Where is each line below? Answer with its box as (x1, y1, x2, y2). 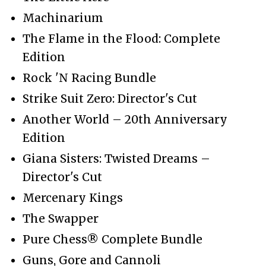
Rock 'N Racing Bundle (23, 70, 156, 85)
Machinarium (23, 10, 103, 25)
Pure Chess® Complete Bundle (23, 232, 202, 246)
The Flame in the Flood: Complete (23, 31, 220, 46)
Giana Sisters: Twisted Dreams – (23, 151, 210, 166)
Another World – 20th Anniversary (23, 112, 227, 126)
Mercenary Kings (23, 190, 123, 205)
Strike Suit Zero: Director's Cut (23, 91, 197, 106)
